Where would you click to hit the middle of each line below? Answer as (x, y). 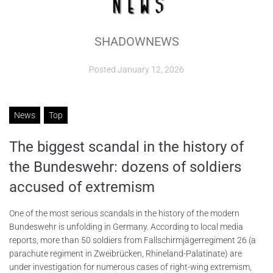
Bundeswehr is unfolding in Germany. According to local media (126, 226)
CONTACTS (52, 67)
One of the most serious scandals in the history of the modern (124, 213)
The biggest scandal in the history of (126, 147)
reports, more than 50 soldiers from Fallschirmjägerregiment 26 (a (133, 240)
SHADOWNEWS (136, 41)
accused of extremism (82, 187)
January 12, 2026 (151, 69)
